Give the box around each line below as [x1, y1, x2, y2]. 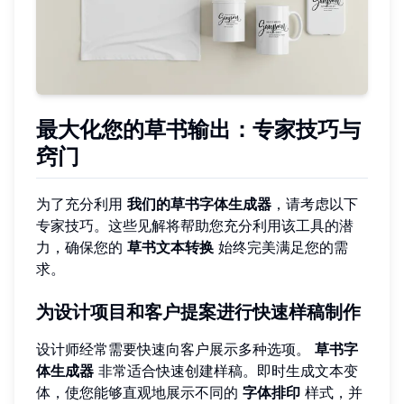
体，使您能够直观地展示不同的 [36, 382, 243, 401]
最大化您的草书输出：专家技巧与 [36, 116, 361, 143]
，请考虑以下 [271, 194, 358, 213]
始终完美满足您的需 [214, 237, 348, 256]
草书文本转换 [127, 237, 214, 256]
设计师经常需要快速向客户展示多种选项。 [36, 339, 315, 358]
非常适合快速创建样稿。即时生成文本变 [94, 361, 358, 380]
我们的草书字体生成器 [127, 194, 271, 213]
